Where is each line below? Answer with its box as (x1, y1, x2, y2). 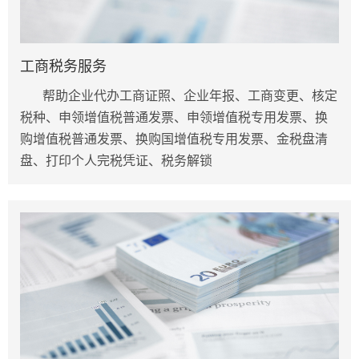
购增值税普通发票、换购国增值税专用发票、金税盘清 (20, 131, 328, 146)
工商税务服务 (20, 58, 107, 75)
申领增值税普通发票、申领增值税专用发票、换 (58, 110, 328, 124)
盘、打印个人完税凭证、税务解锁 (20, 153, 212, 167)
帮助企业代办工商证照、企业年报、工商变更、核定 (42, 88, 337, 103)
